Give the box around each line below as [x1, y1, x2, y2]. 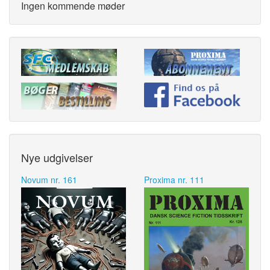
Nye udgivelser [21, 149, 93, 165]
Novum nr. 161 [21, 174, 77, 186]
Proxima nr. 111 [144, 174, 204, 186]
